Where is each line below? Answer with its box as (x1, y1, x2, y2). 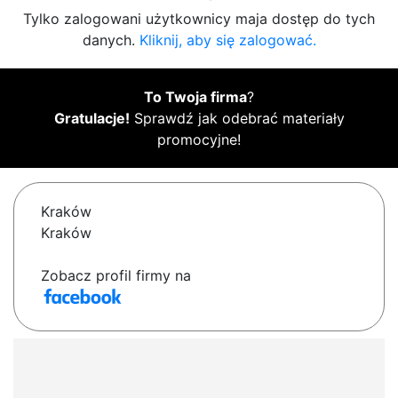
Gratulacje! (53, 109, 130, 128)
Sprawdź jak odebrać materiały (129, 109, 345, 128)
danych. (82, 31, 139, 50)
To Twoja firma (144, 88, 247, 107)
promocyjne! (157, 131, 241, 149)
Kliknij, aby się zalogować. (139, 31, 316, 50)
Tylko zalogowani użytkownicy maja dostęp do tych (23, 10, 375, 28)
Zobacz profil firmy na (41, 267, 191, 285)
